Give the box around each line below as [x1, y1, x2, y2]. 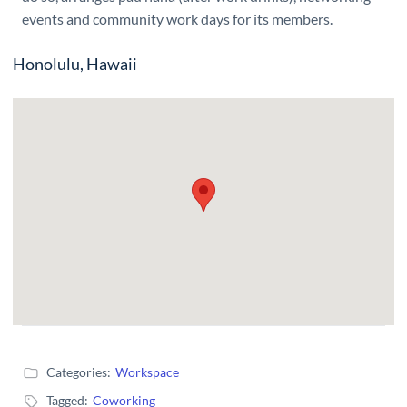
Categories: [46, 364, 111, 380]
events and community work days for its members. [22, 10, 333, 27]
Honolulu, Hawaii [13, 54, 137, 74]
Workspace [115, 364, 179, 380]
